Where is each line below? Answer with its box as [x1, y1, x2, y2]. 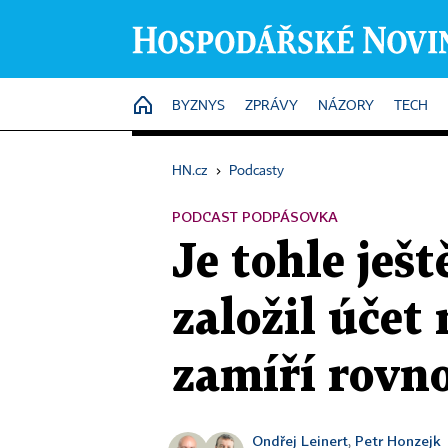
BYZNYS [172, 99, 225, 113]
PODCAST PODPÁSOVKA [172, 208, 338, 225]
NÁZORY [318, 99, 374, 113]
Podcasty [229, 164, 284, 178]
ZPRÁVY [245, 99, 298, 113]
